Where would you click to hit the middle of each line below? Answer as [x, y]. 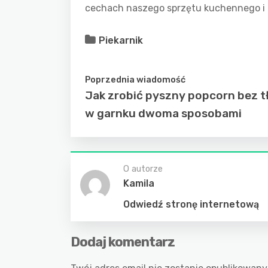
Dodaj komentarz [123, 242]
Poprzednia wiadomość [135, 80]
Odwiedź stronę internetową [191, 204]
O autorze [143, 169]
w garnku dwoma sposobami [163, 113]
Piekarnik [121, 40]
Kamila [139, 183]
